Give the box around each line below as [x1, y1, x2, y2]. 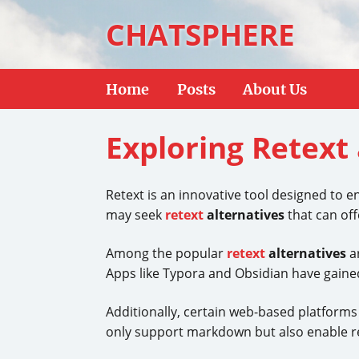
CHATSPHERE [106, 14, 295, 54]
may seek [106, 206, 165, 224]
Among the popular [106, 244, 227, 262]
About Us [243, 79, 307, 99]
